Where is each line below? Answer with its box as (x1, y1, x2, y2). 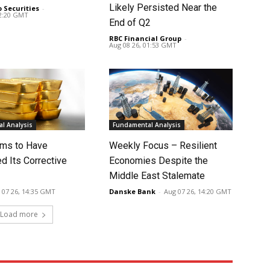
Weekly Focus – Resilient (108, 140, 217, 152)
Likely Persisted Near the (108, 1, 217, 13)
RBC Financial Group (108, 33, 181, 43)
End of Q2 (108, 16, 151, 28)
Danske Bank (108, 187, 155, 196)
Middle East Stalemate (108, 170, 205, 182)
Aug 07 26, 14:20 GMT (163, 187, 231, 196)
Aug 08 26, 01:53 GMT (108, 40, 177, 49)
